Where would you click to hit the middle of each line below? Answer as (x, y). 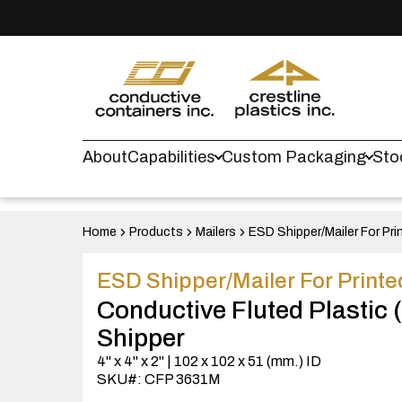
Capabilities (171, 157)
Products (156, 232)
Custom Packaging (294, 157)
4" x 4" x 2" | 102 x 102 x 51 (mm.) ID (209, 361)
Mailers (216, 232)
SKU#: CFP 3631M (159, 379)
